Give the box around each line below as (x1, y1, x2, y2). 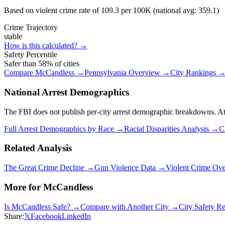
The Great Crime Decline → (4, 163, 94, 172)
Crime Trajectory (4, 23, 58, 32)
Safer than (4, 59, 38, 68)
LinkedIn (62, 211, 91, 220)
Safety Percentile (4, 50, 57, 59)
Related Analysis (4, 143, 72, 154)
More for (4, 181, 43, 192)
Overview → (127, 68, 170, 77)
